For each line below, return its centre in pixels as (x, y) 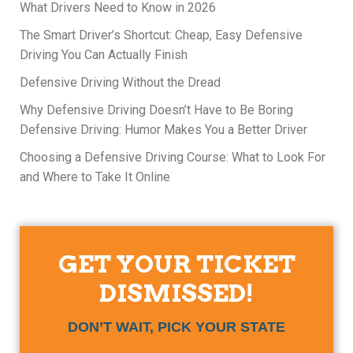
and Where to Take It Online (95, 177)
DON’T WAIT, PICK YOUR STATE (176, 327)
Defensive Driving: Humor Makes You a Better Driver (163, 130)
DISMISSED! (176, 293)
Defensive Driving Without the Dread (120, 82)
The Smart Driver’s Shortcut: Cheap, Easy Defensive (161, 35)
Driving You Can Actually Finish (104, 55)
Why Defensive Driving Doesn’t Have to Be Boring (156, 110)
